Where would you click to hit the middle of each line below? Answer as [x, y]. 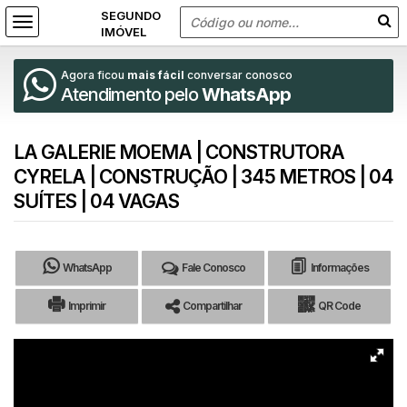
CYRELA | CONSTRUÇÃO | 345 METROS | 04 [203, 177]
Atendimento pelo [131, 94]
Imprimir [87, 306]
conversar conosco [238, 75]
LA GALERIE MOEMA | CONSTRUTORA [179, 152]
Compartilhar [212, 306]
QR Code [340, 306]
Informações [339, 268]
